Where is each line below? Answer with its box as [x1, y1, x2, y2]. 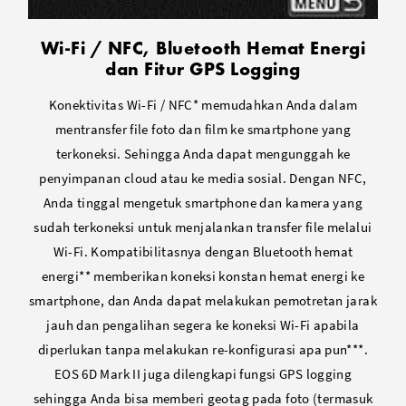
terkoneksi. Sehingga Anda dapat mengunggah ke [55, 144, 351, 162]
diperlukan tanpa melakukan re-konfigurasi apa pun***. [38, 340, 368, 358]
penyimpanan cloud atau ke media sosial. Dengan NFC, [39, 169, 367, 187]
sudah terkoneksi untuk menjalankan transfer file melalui [34, 217, 372, 236]
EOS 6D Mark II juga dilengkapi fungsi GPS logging [53, 364, 353, 382]
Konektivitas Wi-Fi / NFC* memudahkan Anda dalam [48, 95, 358, 113]
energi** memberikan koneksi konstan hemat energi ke [41, 266, 365, 285]
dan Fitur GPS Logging [105, 56, 301, 81]
